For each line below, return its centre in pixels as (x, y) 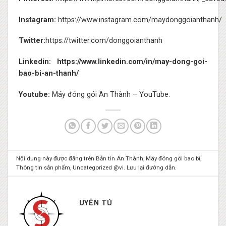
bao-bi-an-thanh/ (48, 74)
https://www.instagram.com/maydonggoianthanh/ (140, 20)
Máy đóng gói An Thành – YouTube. (110, 94)
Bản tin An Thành (120, 159)
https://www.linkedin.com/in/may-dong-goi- (132, 62)
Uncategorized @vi (98, 168)
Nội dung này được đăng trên (56, 159)
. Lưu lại (135, 168)
